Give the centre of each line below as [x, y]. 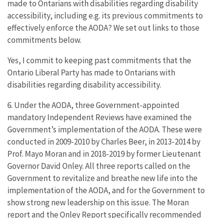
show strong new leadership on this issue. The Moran [98, 202]
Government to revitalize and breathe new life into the [102, 178]
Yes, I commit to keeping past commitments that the [99, 60]
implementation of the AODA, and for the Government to [106, 190]
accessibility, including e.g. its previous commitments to [105, 15]
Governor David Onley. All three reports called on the [99, 166]
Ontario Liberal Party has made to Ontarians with [91, 72]
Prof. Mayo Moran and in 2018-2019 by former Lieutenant [104, 154]
